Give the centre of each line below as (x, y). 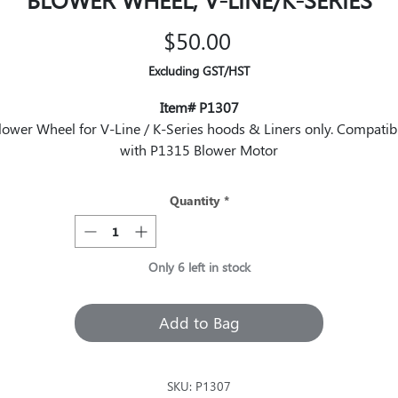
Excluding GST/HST (199, 71)
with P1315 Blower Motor (199, 150)
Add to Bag (199, 322)
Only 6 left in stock (199, 267)
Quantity (195, 200)
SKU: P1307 (199, 386)
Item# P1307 (199, 107)
